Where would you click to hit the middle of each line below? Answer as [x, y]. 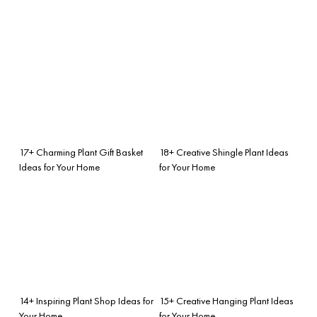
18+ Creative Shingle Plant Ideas [224, 152]
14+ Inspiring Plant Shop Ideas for [86, 300]
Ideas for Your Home [59, 167]
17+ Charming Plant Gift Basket [81, 152]
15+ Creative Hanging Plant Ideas [226, 300]
